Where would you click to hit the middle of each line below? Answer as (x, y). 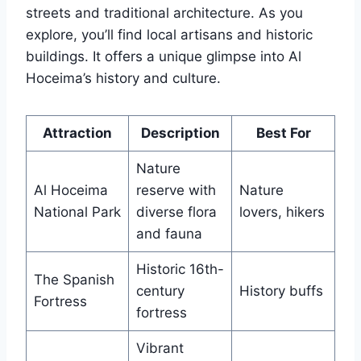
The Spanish (74, 280)
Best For (283, 133)
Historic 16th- (180, 270)
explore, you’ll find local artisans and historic (169, 35)
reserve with (176, 191)
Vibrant (160, 349)
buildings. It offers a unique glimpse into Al (164, 57)
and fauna (169, 234)
